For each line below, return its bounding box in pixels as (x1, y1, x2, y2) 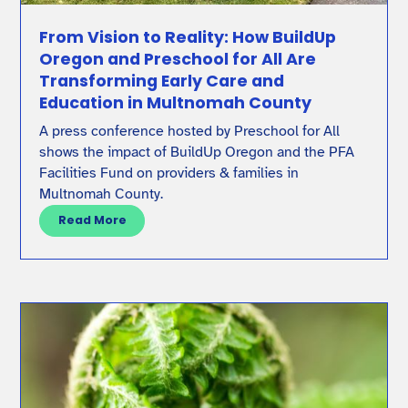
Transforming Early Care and (39, 68, 285, 92)
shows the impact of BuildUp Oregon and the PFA (39, 142, 355, 161)
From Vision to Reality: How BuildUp (39, 25, 337, 48)
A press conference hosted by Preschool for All (39, 121, 341, 140)
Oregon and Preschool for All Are (39, 46, 317, 70)
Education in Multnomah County (39, 90, 312, 114)
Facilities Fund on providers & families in (39, 163, 300, 182)
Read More (57, 212, 127, 229)
